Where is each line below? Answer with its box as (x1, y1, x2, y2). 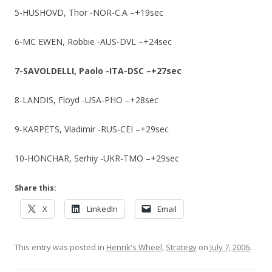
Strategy (166, 242, 197, 253)
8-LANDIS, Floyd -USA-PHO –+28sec (15, 94, 158, 106)
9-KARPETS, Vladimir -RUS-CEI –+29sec (15, 123, 169, 135)
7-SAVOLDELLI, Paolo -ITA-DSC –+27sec (15, 65, 182, 76)
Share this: (15, 183, 56, 193)
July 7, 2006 (210, 242, 250, 253)
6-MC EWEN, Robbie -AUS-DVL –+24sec (15, 36, 172, 47)
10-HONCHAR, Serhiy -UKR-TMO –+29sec (15, 152, 179, 164)
